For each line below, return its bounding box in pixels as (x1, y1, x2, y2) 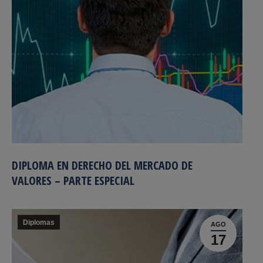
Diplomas (23, 218, 55, 227)
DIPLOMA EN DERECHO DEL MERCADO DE (12, 157, 193, 173)
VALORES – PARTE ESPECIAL (12, 173, 134, 188)
